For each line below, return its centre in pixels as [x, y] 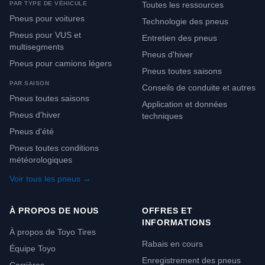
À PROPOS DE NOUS [54, 211]
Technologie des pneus [185, 21]
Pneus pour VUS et [45, 35]
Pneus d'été [32, 131]
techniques [162, 116]
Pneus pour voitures [47, 18]
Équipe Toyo [33, 248]
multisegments [37, 47]
